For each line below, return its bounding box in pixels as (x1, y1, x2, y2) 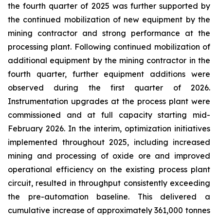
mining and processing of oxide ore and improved (8, 151, 210, 161)
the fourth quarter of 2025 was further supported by (8, 1, 210, 11)
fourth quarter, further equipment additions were (8, 69, 210, 79)
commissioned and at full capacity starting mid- (8, 110, 210, 120)
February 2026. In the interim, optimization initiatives (8, 124, 210, 133)
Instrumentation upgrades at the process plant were (8, 96, 210, 106)
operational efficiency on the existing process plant (8, 164, 210, 174)
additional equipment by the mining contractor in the (8, 55, 210, 65)
